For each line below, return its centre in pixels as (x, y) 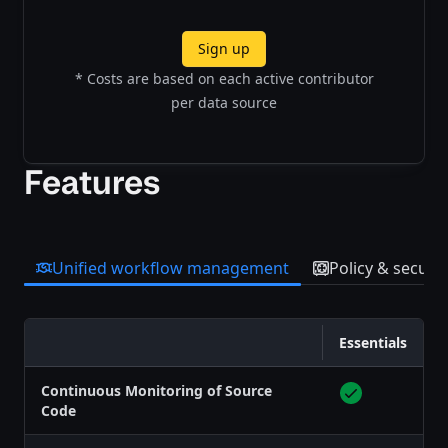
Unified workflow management (170, 267)
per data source (224, 102)
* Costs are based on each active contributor (224, 78)
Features (92, 181)
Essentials (373, 342)
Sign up (224, 48)
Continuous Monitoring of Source (156, 390)
